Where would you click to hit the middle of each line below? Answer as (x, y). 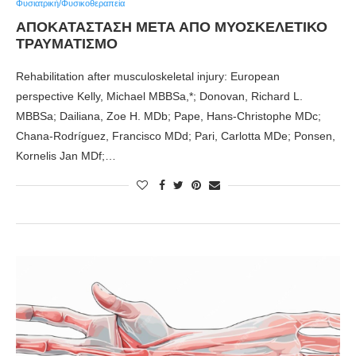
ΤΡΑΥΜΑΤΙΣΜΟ (67, 44)
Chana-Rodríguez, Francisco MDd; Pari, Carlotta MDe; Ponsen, (176, 136)
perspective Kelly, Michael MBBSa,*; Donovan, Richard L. (159, 97)
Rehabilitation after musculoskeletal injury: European (148, 77)
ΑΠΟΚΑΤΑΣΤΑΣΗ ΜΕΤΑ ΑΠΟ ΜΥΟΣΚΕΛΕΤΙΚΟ (172, 27)
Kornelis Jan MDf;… (66, 156)
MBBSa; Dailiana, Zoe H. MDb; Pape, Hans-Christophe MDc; (168, 116)
